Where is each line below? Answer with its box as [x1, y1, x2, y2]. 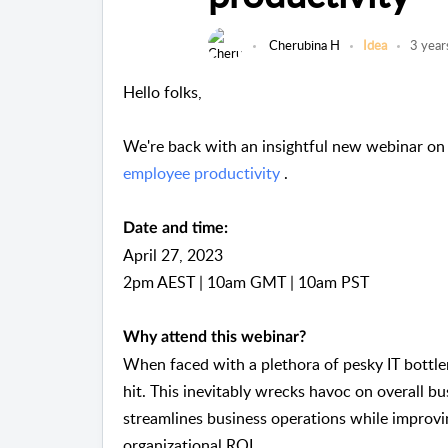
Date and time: [123, 220, 228, 237]
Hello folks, [123, 81, 206, 104]
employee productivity [123, 162, 284, 185]
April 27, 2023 [123, 244, 223, 267]
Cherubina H [269, 36, 340, 55]
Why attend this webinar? [123, 329, 306, 346]
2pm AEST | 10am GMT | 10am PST [123, 271, 369, 294]
